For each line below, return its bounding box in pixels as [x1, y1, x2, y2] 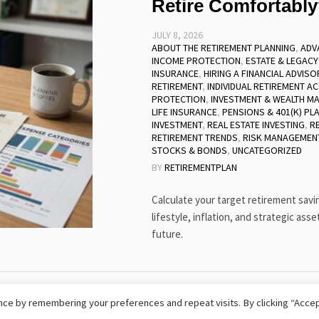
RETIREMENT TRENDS [151, 131, 238, 144]
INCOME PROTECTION [151, 54, 241, 67]
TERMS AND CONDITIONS [138, 296, 249, 310]
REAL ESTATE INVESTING [206, 118, 305, 131]
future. [151, 227, 183, 241]
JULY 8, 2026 [151, 28, 203, 41]
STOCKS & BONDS [151, 144, 227, 157]
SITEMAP [270, 296, 310, 310]
